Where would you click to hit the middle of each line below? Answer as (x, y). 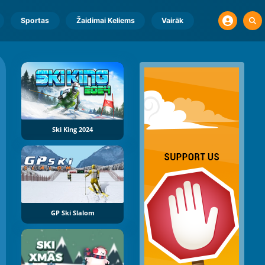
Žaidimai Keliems (105, 20)
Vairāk (173, 20)
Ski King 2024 (72, 130)
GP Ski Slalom (72, 213)
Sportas (35, 20)
